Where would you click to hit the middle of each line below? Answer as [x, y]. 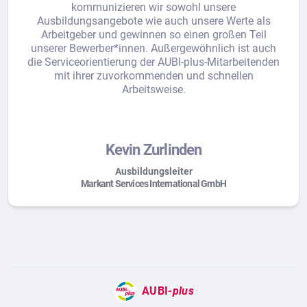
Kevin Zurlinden [153, 150]
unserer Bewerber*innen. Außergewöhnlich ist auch [153, 48]
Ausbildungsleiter [153, 171]
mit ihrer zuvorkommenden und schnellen [153, 76]
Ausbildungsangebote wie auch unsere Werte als [153, 21]
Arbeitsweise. [153, 89]
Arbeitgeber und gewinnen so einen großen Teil [153, 35]
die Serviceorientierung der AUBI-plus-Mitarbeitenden [153, 62]
